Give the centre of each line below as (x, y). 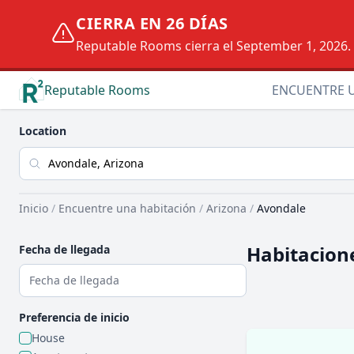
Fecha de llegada (64, 249)
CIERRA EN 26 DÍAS (152, 23)
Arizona (226, 208)
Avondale (281, 208)
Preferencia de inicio (74, 317)
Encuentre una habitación (127, 208)
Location (43, 131)
